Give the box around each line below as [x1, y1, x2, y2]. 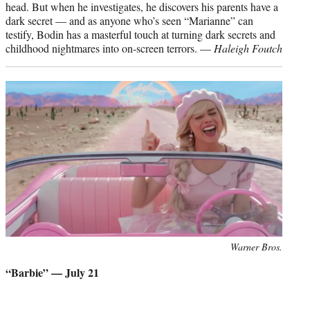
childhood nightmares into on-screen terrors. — [6, 40, 214, 55]
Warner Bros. [230, 239, 282, 253]
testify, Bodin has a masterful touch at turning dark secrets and [6, 26, 275, 42]
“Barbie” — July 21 [6, 264, 99, 280]
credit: [5, 254, 30, 268]
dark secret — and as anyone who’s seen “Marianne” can [6, 12, 253, 28]
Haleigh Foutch [214, 40, 282, 55]
